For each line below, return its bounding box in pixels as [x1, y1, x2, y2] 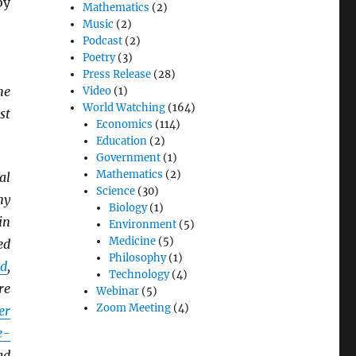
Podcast [83, 34, 123, 48]
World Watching [83, 101, 166, 115]
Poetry [83, 51, 116, 65]
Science [95, 184, 135, 199]
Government [95, 151, 161, 165]
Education [95, 134, 147, 149]
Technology [108, 268, 169, 282]
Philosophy [108, 251, 166, 265]
